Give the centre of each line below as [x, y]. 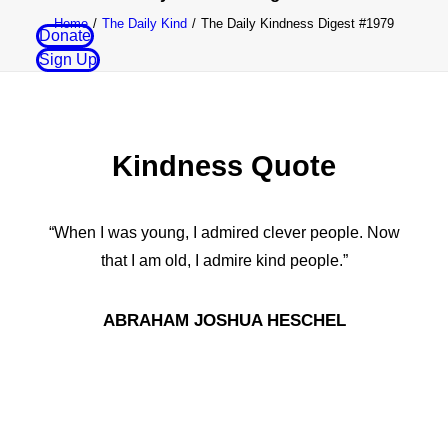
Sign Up [68, 59]
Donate [65, 35]
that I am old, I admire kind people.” [224, 260]
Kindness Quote [224, 166]
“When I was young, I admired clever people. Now [224, 232]
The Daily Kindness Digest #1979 [297, 23]
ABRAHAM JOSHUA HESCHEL [224, 320]
